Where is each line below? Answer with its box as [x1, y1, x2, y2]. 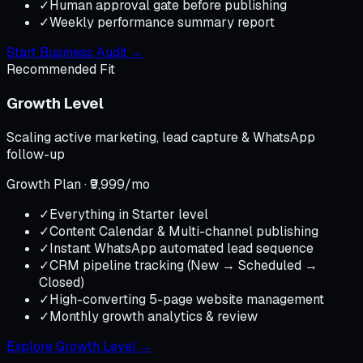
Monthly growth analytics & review [49, 307, 258, 325]
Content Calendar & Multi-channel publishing [49, 222, 318, 240]
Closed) [39, 273, 84, 291]
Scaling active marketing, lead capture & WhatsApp [6, 128, 315, 146]
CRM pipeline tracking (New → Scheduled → [49, 256, 318, 274]
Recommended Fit [6, 61, 115, 79]
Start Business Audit [6, 44, 127, 62]
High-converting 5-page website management [49, 290, 324, 308]
